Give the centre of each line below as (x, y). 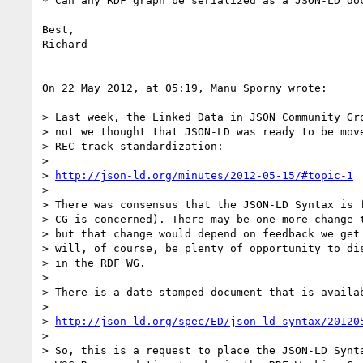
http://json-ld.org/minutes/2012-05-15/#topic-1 (204, 175)
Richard (65, 44)
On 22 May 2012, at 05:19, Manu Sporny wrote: (185, 88)
